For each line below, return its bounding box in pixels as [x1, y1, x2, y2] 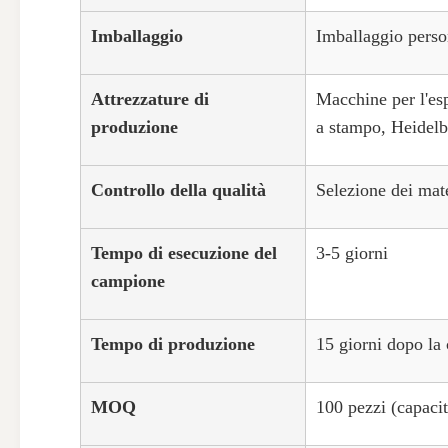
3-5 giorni [316, 243, 388, 263]
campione [91, 271, 165, 291]
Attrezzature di [91, 89, 209, 109]
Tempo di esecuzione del [91, 243, 277, 263]
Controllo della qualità [91, 180, 266, 200]
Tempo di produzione [91, 334, 255, 354]
